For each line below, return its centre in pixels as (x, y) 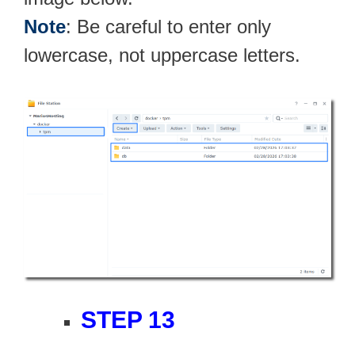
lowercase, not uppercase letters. (162, 55)
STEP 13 (128, 320)
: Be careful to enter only (168, 27)
